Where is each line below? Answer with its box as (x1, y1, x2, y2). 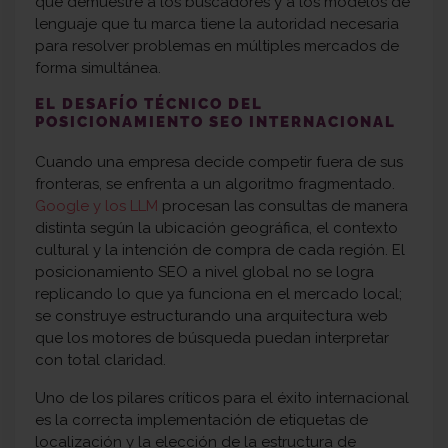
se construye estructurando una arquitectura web (35, 307, 388, 326)
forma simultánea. (35, 59, 161, 78)
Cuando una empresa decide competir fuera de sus (35, 153, 403, 172)
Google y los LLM (35, 197, 162, 216)
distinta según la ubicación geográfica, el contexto (35, 219, 398, 238)
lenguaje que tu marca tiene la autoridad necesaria (35, 15, 399, 34)
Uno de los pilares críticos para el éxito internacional (35, 389, 409, 408)
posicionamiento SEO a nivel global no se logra (35, 263, 374, 282)
